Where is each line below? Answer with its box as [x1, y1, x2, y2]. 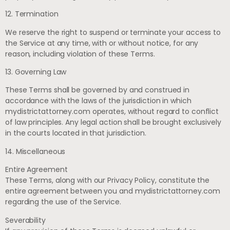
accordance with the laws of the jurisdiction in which [5, 95, 191, 106]
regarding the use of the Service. [5, 197, 121, 207]
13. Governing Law [5, 66, 67, 77]
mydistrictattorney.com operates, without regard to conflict [5, 106, 219, 117]
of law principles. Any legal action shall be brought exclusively [5, 117, 221, 128]
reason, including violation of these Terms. [5, 48, 155, 59]
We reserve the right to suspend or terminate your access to [5, 27, 221, 37]
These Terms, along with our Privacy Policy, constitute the [5, 175, 210, 186]
